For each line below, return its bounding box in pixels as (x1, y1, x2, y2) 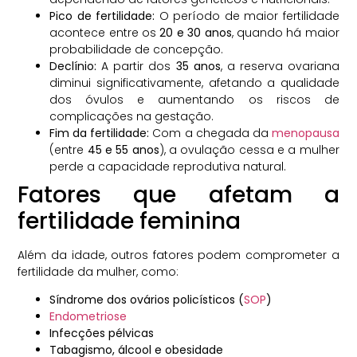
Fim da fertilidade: (49, 124, 150, 141)
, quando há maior (231, 24, 339, 41)
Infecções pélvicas (49, 325, 155, 342)
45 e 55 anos (87, 141, 159, 158)
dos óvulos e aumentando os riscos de (49, 91, 339, 108)
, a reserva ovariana (220, 57, 339, 74)
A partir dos (96, 57, 176, 74)
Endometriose (49, 308, 127, 325)
